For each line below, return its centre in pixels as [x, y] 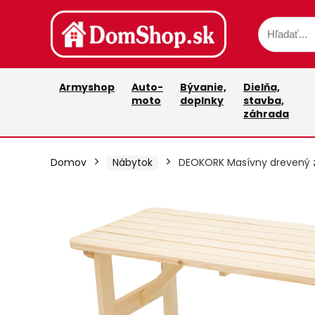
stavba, [264, 101]
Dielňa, [262, 88]
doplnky [202, 101]
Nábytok [133, 163]
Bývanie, [203, 88]
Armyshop [87, 88]
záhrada [266, 114]
